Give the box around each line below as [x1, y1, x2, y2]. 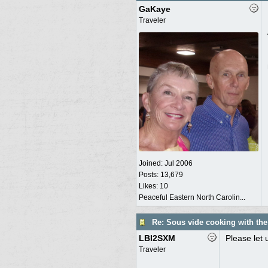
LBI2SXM [138, 233, 175, 243]
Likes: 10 [138, 182, 168, 190]
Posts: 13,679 [138, 170, 183, 179]
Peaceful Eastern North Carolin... [138, 193, 245, 202]
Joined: [138, 159, 165, 167]
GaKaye [138, 4, 170, 14]
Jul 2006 [164, 159, 193, 167]
